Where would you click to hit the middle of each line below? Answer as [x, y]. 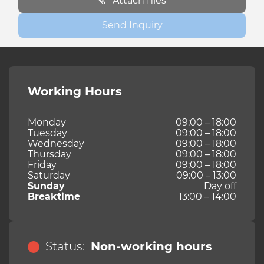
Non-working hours [151, 247]
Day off [220, 186]
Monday [47, 123]
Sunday [46, 186]
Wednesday [56, 144]
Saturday [49, 176]
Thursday [49, 154]
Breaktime [54, 197]
